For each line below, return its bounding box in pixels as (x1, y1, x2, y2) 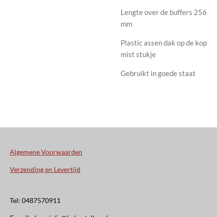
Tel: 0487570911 (10, 196, 61, 204)
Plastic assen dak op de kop (121, 38, 207, 47)
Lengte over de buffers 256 (121, 7, 207, 16)
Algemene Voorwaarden (10, 148, 82, 156)
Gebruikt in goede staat (121, 68, 197, 77)
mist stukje (121, 49, 156, 59)
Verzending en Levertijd (10, 165, 80, 173)
